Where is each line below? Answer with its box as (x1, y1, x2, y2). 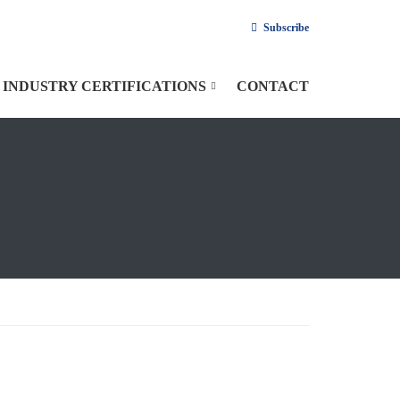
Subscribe (263, 21, 309, 34)
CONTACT (237, 79, 309, 94)
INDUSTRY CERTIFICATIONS (3, 79, 206, 94)
